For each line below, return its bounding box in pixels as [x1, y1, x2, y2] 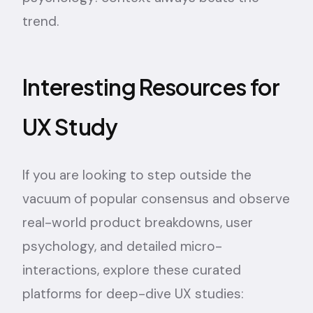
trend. [22, 12, 59, 30]
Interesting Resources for [22, 72, 279, 101]
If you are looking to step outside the [22, 166, 252, 184]
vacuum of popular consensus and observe [22, 189, 290, 208]
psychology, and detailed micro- [22, 237, 222, 255]
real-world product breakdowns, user [22, 213, 253, 231]
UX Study [22, 112, 117, 140]
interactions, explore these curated [22, 261, 241, 279]
